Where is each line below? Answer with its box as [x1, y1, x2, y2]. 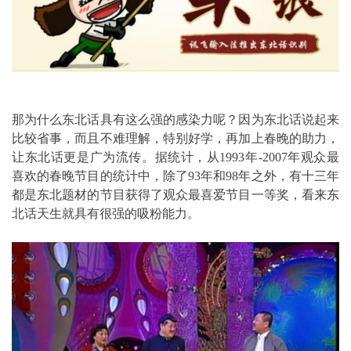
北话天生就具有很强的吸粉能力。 [12, 206, 200, 220]
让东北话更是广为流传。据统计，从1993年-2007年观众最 [12, 150, 339, 164]
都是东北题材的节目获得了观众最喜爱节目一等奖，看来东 [12, 187, 339, 201]
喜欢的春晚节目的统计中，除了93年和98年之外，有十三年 [12, 168, 339, 183]
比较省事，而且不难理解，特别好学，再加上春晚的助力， [12, 131, 339, 145]
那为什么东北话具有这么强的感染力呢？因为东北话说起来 [12, 112, 339, 126]
